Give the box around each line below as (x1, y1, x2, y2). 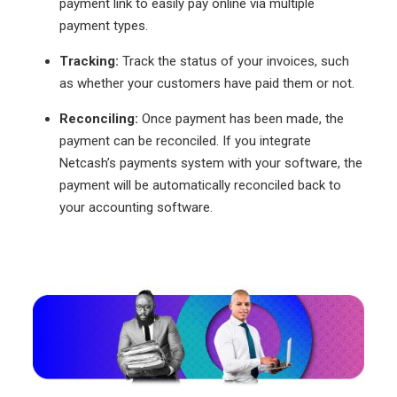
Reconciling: (58, 110, 142, 127)
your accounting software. (58, 198, 213, 215)
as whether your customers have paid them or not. (58, 74, 354, 91)
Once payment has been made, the (141, 110, 344, 127)
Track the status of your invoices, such (121, 52, 349, 69)
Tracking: (58, 52, 122, 69)
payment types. (58, 17, 148, 34)
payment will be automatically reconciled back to (58, 176, 341, 193)
